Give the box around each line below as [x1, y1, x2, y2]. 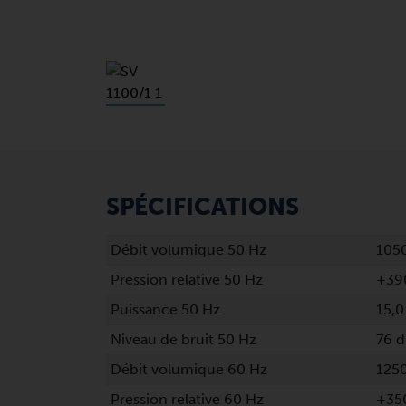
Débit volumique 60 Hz [110, 361, 267, 378]
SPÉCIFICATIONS [106, 193, 299, 221]
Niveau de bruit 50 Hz [110, 331, 256, 348]
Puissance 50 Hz [110, 301, 220, 318]
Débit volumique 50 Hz [110, 241, 266, 258]
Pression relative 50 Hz [110, 271, 263, 288]
